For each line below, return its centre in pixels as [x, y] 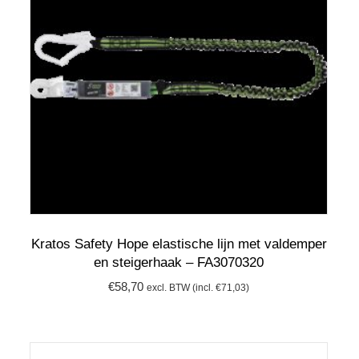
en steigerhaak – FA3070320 [179, 263]
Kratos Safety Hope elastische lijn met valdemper [179, 244]
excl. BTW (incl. [182, 287]
